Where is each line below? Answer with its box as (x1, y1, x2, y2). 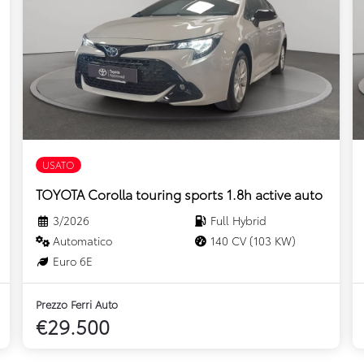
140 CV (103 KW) (207, 232, 296, 249)
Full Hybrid (207, 212, 266, 229)
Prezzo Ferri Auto (36, 297, 118, 312)
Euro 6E (50, 253, 93, 270)
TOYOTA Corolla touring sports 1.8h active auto (36, 184, 323, 204)
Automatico (50, 232, 112, 249)
